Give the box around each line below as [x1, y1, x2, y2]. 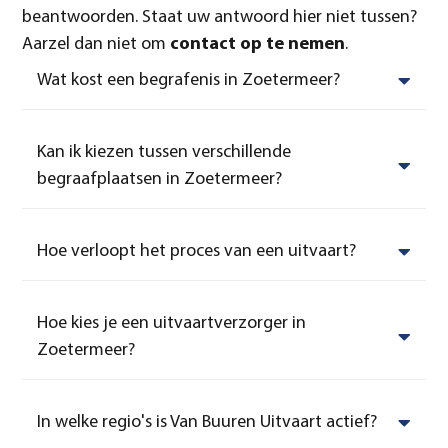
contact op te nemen [170, 34, 346, 54]
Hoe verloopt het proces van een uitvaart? [37, 242, 357, 262]
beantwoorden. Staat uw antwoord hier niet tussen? [22, 7, 418, 27]
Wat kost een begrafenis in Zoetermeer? [37, 71, 341, 91]
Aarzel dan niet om [22, 34, 171, 54]
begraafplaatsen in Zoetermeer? [37, 170, 283, 190]
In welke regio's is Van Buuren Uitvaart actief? [37, 413, 378, 433]
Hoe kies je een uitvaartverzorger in [37, 314, 307, 334]
